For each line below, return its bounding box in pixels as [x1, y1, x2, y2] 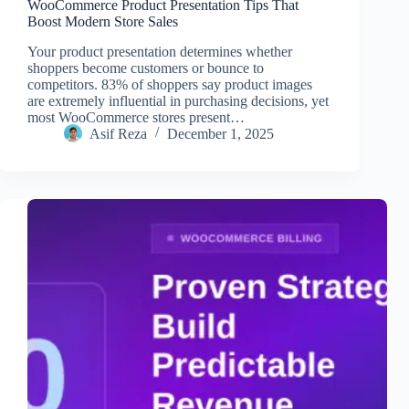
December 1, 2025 [167, 125, 274, 142]
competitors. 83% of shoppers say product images [27, 76, 312, 92]
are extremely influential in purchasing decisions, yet [27, 92, 329, 109]
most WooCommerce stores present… [27, 109, 245, 125]
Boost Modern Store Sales [27, 13, 178, 29]
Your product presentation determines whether [27, 43, 292, 59]
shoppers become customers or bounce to [27, 59, 264, 76]
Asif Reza [89, 125, 147, 142]
